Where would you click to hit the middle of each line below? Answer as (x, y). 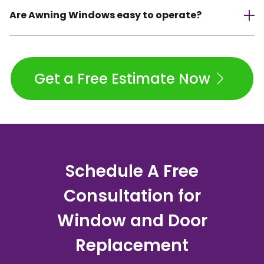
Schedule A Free (132, 171)
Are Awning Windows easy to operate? (105, 15)
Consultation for (132, 196)
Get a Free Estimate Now (122, 79)
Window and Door (132, 221)
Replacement (132, 246)
